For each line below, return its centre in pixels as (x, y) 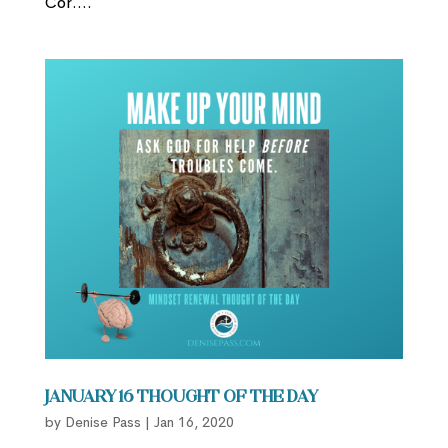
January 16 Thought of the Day (181, 398)
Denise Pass (102, 422)
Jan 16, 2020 (193, 422)
